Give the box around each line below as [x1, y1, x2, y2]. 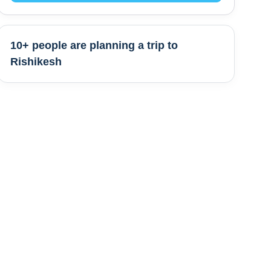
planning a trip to [90, 39, 178, 51]
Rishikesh [10, 56, 62, 68]
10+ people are [10, 39, 90, 51]
